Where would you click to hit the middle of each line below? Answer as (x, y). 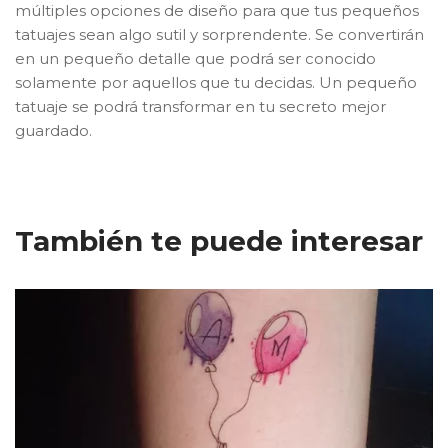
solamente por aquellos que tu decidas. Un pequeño (216, 82)
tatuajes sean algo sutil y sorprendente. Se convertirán (219, 34)
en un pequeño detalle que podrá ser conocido (195, 58)
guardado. (53, 130)
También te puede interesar (219, 241)
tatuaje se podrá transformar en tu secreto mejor (200, 106)
